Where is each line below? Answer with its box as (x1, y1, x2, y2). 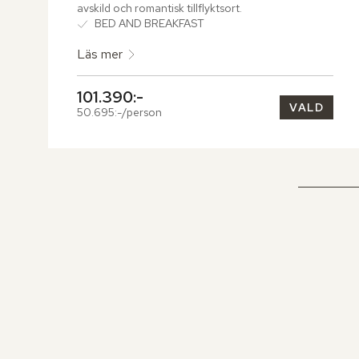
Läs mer (77, 46, 123, 63)
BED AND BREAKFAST (95, 16, 204, 31)
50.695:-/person (77, 105, 162, 120)
